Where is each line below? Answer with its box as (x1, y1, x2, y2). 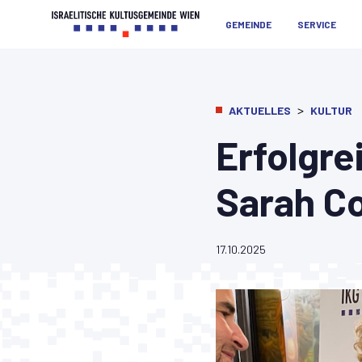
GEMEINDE (225, 19, 271, 30)
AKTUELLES (228, 103, 291, 117)
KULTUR (309, 103, 352, 117)
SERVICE (297, 19, 336, 30)
